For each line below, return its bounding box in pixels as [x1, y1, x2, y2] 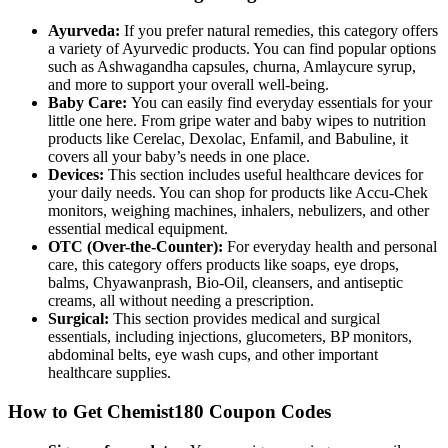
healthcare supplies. [48, 364, 171, 382]
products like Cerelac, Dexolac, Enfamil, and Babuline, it [48, 130, 408, 148]
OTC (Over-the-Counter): [48, 238, 227, 256]
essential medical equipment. [48, 220, 228, 238]
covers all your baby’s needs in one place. [48, 148, 310, 166]
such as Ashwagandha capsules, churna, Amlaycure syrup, [48, 58, 416, 76]
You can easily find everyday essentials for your [131, 94, 432, 112]
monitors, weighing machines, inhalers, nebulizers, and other [48, 202, 429, 220]
